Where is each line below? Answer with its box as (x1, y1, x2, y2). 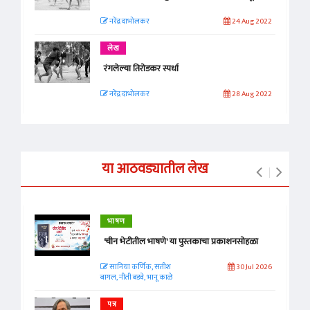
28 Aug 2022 (230, 87, 272, 100)
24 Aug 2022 (230, 15, 272, 28)
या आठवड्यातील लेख (102, 156, 208, 181)
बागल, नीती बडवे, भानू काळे (100, 271, 172, 284)
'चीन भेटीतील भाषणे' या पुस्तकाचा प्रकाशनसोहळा (104, 233, 258, 249)
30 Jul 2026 (234, 260, 272, 273)
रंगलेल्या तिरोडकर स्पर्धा (104, 60, 179, 76)
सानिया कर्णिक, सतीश (108, 260, 171, 273)
